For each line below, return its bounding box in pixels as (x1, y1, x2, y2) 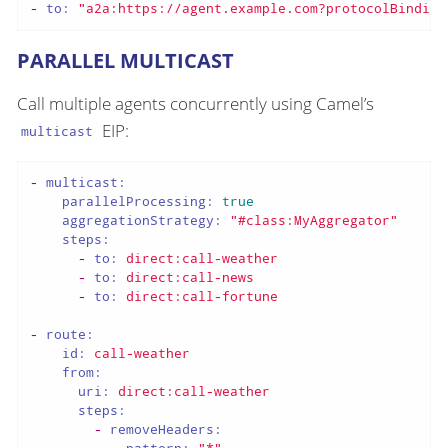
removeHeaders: (109, 420, 222, 439)
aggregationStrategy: (61, 211, 222, 230)
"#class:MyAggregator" (229, 211, 398, 230)
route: (45, 325, 94, 344)
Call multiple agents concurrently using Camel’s (17, 91, 374, 115)
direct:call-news (125, 268, 254, 287)
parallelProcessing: (61, 192, 214, 211)
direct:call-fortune (125, 287, 278, 306)
